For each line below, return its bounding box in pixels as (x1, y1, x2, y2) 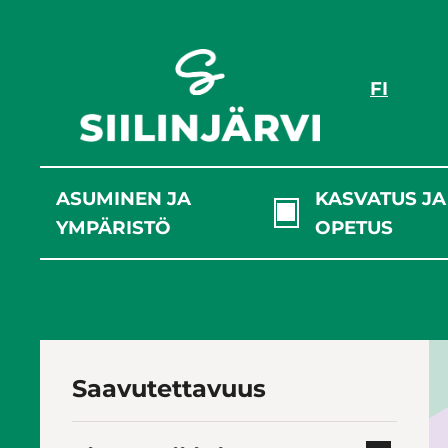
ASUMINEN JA (56, 187, 191, 211)
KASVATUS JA (314, 187, 446, 211)
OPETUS (314, 216, 393, 240)
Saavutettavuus (72, 374, 266, 404)
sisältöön (7, 37, 84, 58)
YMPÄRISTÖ (56, 216, 171, 240)
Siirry (7, 10, 51, 31)
